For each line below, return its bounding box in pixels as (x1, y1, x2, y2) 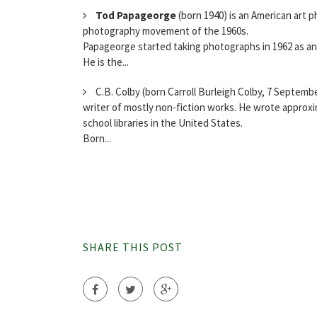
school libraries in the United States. (83, 116, 243, 130)
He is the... (83, 55, 129, 69)
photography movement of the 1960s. (83, 24, 248, 38)
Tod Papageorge (96, 8, 176, 23)
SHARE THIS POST (83, 240, 183, 255)
